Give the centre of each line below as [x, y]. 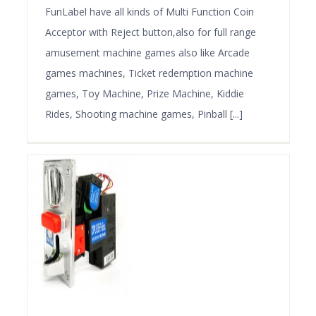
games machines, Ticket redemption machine [149, 73]
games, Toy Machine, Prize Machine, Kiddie [144, 93]
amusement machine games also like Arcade [147, 52]
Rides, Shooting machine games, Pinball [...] [144, 114]
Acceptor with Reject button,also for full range [150, 32]
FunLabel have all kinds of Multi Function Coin [149, 11]
